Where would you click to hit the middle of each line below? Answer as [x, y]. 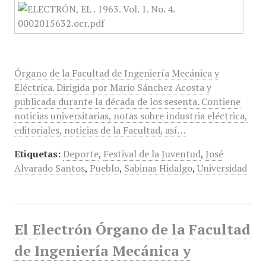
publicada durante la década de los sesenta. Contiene [127, 102]
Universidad [222, 168]
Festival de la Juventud [152, 154]
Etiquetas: [37, 154]
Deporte [80, 154]
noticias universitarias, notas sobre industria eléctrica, [131, 116]
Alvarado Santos [49, 168]
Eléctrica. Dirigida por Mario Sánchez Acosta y [113, 87]
